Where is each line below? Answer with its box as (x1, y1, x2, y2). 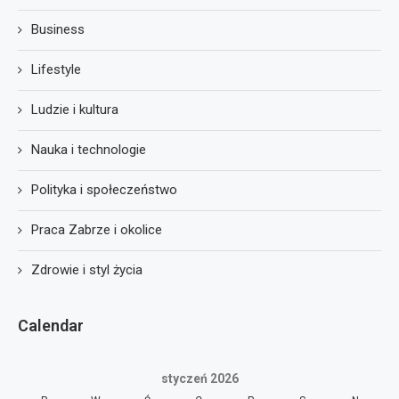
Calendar (18, 315, 84, 335)
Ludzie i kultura (31, 101, 118, 118)
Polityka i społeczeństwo (31, 181, 177, 198)
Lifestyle (31, 61, 81, 77)
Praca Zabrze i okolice (31, 221, 162, 238)
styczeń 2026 (160, 370, 239, 386)
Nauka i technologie (31, 141, 146, 158)
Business (31, 20, 85, 37)
